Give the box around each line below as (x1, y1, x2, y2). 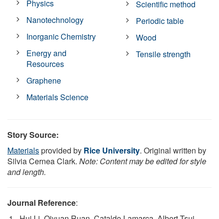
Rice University (84, 144, 140, 156)
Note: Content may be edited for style (79, 155, 206, 167)
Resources (26, 58, 65, 69)
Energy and (26, 47, 67, 59)
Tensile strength (136, 48, 191, 60)
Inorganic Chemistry (26, 30, 96, 42)
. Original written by (140, 144, 206, 156)
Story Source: (7, 129, 59, 140)
